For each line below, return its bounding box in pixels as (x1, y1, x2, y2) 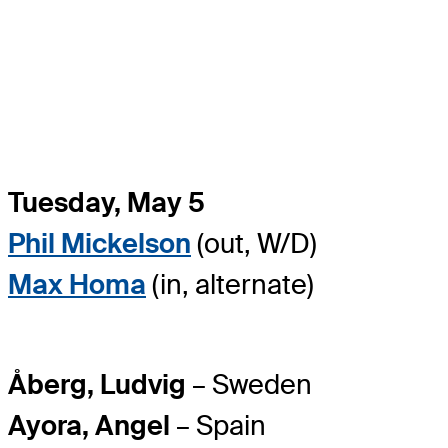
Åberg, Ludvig (8, 367, 186, 403)
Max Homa (8, 266, 146, 302)
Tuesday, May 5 (8, 184, 205, 220)
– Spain (170, 408, 266, 444)
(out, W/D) (191, 225, 317, 261)
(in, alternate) (146, 266, 314, 302)
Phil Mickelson (8, 225, 191, 261)
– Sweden (186, 367, 312, 403)
